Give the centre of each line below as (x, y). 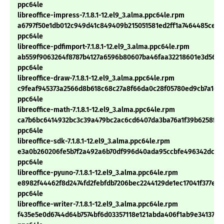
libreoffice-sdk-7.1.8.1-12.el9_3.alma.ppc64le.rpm (94, 141)
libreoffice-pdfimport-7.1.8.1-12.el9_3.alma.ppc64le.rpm (103, 47)
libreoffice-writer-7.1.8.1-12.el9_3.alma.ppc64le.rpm (98, 204)
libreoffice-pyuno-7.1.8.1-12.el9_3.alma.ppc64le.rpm (98, 173)
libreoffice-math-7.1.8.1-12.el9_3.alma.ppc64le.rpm (96, 110)
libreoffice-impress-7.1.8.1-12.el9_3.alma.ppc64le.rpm (101, 15)
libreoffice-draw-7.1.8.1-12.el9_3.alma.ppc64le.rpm (96, 78)
